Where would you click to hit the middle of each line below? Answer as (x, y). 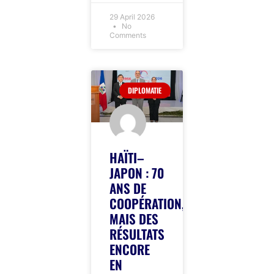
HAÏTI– (127, 157)
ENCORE (130, 249)
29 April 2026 (132, 17)
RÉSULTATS (137, 234)
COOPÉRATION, (147, 203)
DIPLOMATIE (145, 91)
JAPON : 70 (137, 172)
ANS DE (128, 188)
